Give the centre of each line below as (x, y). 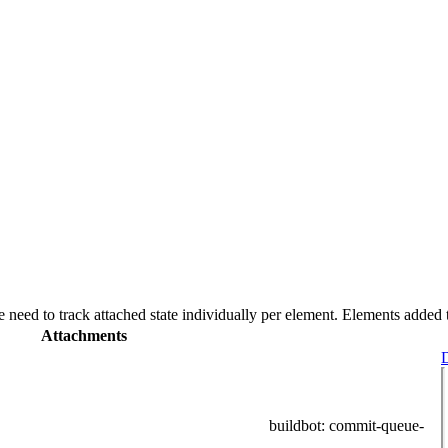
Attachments (84, 335)
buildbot (295, 425)
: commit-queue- (372, 425)
